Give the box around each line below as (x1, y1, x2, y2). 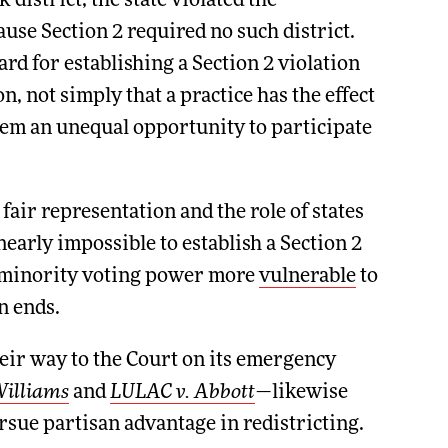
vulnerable (258, 267, 356, 287)
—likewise (254, 383, 348, 403)
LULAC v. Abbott (109, 383, 255, 403)
